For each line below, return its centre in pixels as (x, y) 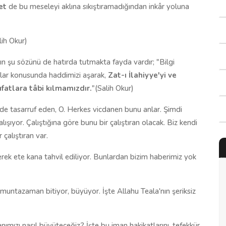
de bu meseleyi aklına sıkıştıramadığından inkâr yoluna (98, 6)
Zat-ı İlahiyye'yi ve (142, 75)
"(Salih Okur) (113, 88)
